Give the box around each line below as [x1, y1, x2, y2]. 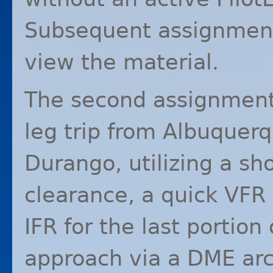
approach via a [24, 246, 187, 271]
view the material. [24, 49, 219, 75]
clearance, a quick [24, 182, 224, 208]
